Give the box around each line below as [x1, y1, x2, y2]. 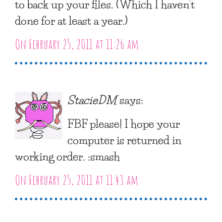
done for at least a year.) [15, 10, 128, 30]
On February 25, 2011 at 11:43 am [15, 171, 138, 188]
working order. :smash [15, 146, 120, 166]
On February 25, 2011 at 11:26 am [15, 35, 139, 53]
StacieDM [67, 90, 117, 109]
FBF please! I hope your [67, 113, 180, 133]
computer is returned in [67, 130, 181, 149]
